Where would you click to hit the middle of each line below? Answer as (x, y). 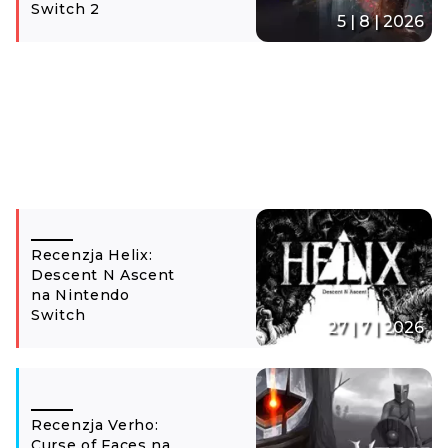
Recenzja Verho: (95, 424)
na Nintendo (80, 295)
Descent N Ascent (103, 275)
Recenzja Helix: (92, 255)
